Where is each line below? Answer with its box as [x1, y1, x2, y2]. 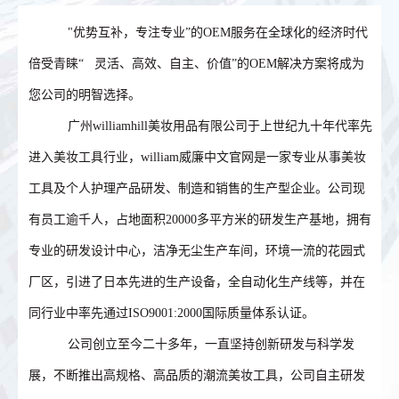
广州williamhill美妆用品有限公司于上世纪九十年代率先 [53, 118, 373, 133]
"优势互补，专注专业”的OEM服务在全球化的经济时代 [53, 25, 369, 39]
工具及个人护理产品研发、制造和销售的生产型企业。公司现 [28, 181, 366, 195]
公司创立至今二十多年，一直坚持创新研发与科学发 [53, 337, 355, 351]
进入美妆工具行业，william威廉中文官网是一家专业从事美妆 [28, 150, 367, 164]
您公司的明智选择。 [28, 87, 142, 102]
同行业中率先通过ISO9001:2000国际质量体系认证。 [28, 305, 315, 320]
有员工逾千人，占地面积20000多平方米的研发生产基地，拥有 [28, 212, 372, 226]
